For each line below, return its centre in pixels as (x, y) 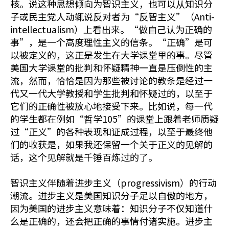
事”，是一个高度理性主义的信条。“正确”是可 (111, 42)
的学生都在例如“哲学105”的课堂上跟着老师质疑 (114, 119)
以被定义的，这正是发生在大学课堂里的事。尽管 (111, 55)
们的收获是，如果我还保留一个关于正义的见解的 (111, 144)
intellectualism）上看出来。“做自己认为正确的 (111, 29)
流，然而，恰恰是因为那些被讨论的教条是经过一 (111, 80)
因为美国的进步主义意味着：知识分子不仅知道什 (111, 208)
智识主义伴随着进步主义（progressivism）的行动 (113, 182)
